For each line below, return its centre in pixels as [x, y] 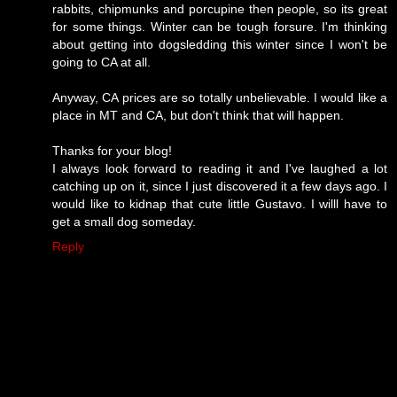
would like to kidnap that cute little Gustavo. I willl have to [220, 203]
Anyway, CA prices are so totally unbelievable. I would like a [220, 97]
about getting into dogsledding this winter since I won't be [220, 44]
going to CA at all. [101, 62]
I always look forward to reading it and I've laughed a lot [220, 168]
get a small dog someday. [124, 221]
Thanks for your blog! [112, 150]
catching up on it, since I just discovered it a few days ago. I [220, 186]
